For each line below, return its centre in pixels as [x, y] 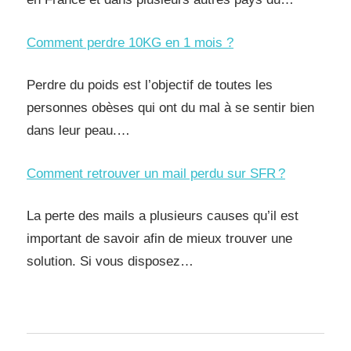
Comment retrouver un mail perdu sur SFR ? [156, 173]
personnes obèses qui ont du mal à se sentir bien [170, 108]
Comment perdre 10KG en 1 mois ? [130, 42]
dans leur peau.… [78, 130]
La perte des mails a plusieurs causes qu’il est [163, 216]
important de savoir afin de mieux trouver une [159, 239]
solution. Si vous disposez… [110, 261]
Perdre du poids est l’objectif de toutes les [150, 85]
